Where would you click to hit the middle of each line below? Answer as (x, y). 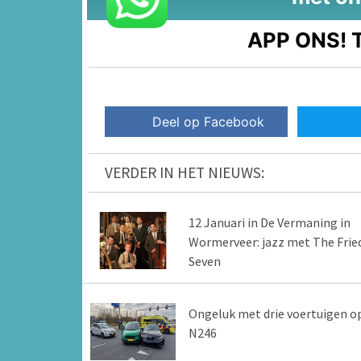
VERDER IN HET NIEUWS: (185, 173)
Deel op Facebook (209, 122)
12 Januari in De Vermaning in (269, 223)
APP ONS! (297, 39)
